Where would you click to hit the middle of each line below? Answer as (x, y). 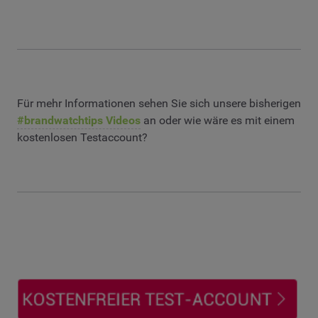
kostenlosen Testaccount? (82, 138)
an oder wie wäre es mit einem (218, 121)
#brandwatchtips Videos (79, 121)
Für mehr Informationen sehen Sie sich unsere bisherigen (159, 104)
